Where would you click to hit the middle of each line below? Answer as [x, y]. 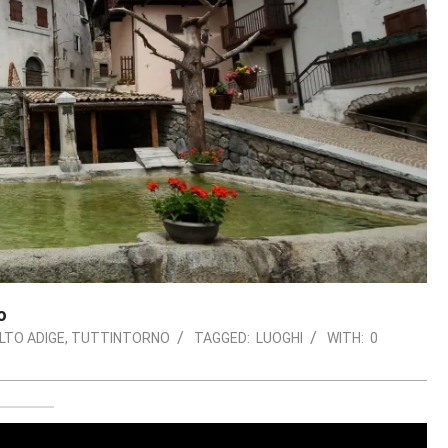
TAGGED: [222, 338]
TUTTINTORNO [120, 338]
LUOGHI [279, 338]
